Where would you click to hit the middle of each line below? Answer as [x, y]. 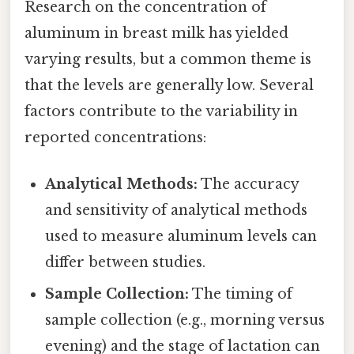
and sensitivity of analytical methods [177, 211]
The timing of [241, 294]
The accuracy [249, 185]
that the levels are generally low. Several [169, 86]
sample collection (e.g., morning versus [185, 320]
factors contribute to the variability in [161, 112]
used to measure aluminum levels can [181, 237]
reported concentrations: [115, 138]
